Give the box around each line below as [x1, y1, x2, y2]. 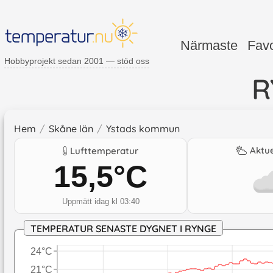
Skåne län [49, 122, 93, 135]
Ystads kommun [106, 122, 180, 135]
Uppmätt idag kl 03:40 [62, 197, 140, 207]
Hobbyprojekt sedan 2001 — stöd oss [4, 55, 149, 66]
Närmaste [180, 38, 238, 54]
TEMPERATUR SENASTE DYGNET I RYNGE [30, 222, 216, 235]
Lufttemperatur [70, 145, 139, 157]
